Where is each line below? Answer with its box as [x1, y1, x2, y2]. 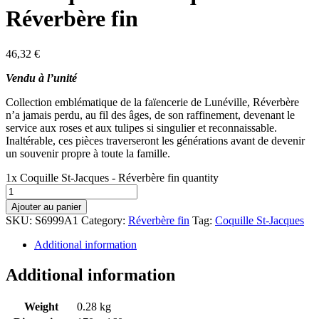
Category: [81, 214, 128, 226]
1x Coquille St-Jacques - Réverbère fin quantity [6, 171, 219, 184]
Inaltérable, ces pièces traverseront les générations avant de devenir [6, 134, 305, 147]
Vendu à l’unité [6, 71, 77, 84]
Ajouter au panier [11, 201, 81, 212]
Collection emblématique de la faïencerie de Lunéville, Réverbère [6, 95, 299, 108]
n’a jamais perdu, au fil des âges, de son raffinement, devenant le [6, 108, 295, 121]
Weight [23, 300, 58, 313]
